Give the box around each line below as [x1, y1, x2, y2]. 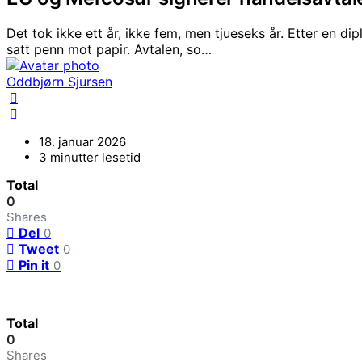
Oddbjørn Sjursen [6, 74, 112, 90]
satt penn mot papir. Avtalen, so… [6, 41, 212, 58]
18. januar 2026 [39, 134, 126, 150]
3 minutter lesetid [39, 149, 141, 166]
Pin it [19, 257, 49, 274]
